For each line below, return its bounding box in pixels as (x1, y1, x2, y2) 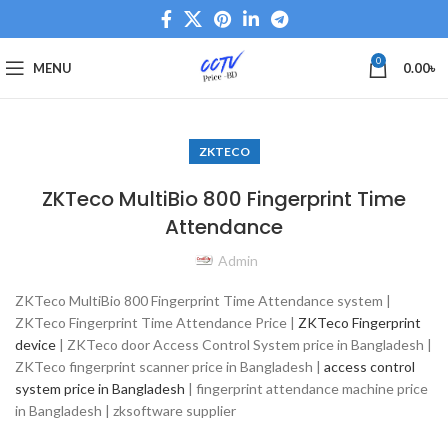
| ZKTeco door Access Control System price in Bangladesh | (56, 336, 432, 353)
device (15, 336, 56, 353)
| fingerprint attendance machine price (185, 380, 428, 397)
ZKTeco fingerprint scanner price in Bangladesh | (15, 358, 324, 375)
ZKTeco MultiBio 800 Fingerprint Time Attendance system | (15, 292, 391, 309)
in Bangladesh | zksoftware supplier (15, 402, 236, 419)
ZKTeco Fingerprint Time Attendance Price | (15, 314, 298, 331)
